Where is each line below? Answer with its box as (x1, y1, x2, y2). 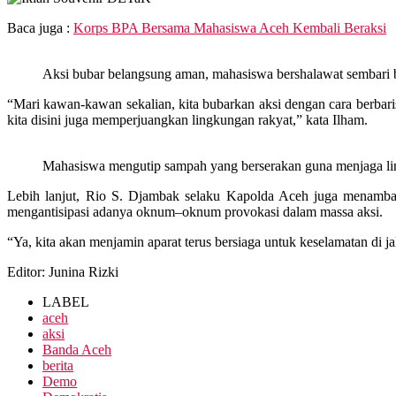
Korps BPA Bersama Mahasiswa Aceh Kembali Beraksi (73, 19, 386, 35)
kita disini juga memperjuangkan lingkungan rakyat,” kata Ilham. (7, 111, 368, 127)
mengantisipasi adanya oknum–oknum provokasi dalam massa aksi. (7, 203, 383, 219)
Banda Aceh (42, 341, 111, 357)
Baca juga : (7, 19, 73, 35)
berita (42, 357, 73, 373)
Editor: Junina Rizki (7, 263, 118, 279)
